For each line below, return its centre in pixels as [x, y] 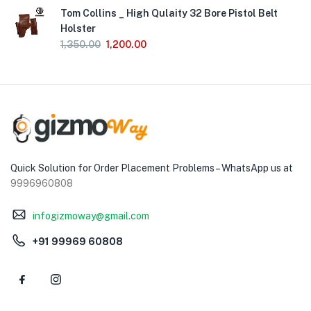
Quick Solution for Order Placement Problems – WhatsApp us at [152, 168]
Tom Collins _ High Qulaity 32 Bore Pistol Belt [169, 13]
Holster [78, 28]
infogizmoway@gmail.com [91, 216]
